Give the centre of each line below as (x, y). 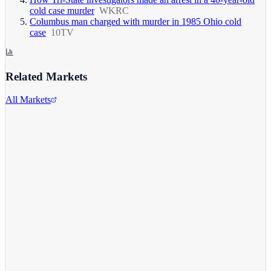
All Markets (28, 100)
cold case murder (62, 10)
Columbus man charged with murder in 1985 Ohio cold (135, 21)
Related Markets (46, 76)
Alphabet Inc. (31, 129)
